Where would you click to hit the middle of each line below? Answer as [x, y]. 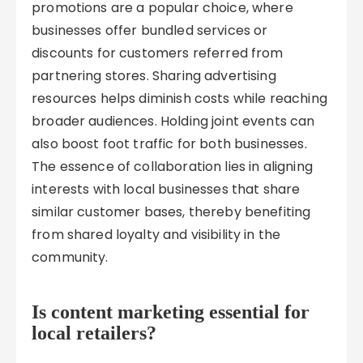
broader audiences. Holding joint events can [173, 121]
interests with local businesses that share [166, 189]
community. [70, 257]
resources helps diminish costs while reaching [179, 98]
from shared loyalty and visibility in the [156, 235]
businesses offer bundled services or [150, 30]
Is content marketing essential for [171, 312]
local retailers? [94, 333]
